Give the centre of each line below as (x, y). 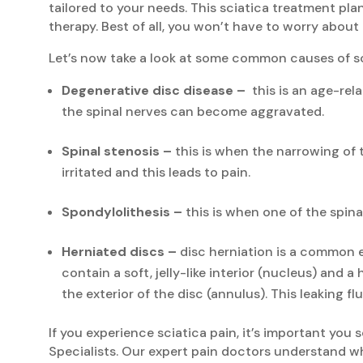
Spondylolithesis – (122, 211)
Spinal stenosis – (117, 151)
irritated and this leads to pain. (156, 172)
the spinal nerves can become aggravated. (193, 111)
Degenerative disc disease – (154, 90)
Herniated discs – (119, 251)
